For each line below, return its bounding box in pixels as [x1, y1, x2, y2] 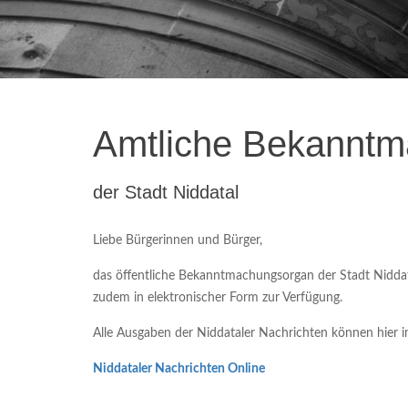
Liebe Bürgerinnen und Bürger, [93, 233, 262, 247]
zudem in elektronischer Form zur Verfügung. [93, 291, 342, 304]
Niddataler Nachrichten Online [93, 362, 265, 375]
